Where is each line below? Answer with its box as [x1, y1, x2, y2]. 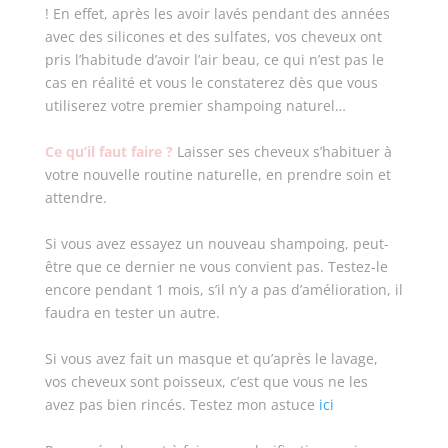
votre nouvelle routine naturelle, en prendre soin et [44, 165, 391, 184]
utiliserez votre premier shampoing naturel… [44, 96, 350, 115]
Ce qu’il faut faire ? [44, 142, 173, 161]
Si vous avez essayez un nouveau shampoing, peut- [44, 234, 389, 253]
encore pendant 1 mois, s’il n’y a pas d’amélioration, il [44, 280, 403, 299]
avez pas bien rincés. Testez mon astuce [44, 395, 319, 414]
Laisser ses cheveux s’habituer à [172, 142, 392, 161]
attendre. [44, 188, 111, 207]
